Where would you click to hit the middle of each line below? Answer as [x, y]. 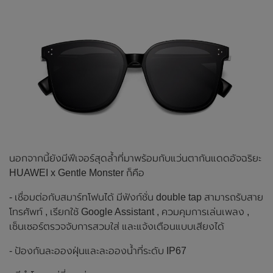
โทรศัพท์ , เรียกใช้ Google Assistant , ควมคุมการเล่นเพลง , [129, 211]
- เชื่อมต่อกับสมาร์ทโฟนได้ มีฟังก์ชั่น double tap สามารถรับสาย [136, 197]
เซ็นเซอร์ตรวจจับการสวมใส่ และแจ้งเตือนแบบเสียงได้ [117, 226]
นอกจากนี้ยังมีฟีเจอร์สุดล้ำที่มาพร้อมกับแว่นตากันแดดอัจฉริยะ [135, 158]
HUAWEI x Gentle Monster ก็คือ [77, 172]
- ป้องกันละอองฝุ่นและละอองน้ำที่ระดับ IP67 [98, 250]
